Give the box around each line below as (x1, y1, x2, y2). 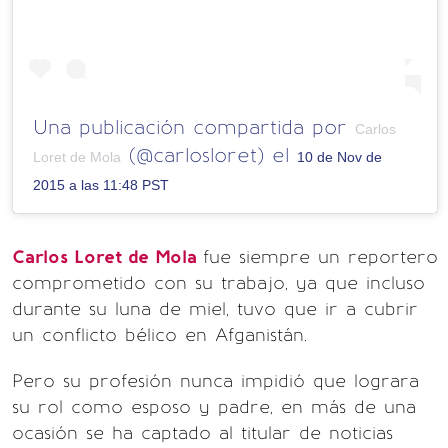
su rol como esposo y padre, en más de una (12, 395, 416, 418)
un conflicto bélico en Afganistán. (12, 323, 307, 346)
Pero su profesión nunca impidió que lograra (12, 369, 419, 392)
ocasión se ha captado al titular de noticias (12, 421, 393, 444)
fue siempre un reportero (203, 245, 438, 268)
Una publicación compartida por (33, 114, 355, 139)
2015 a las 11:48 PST (33, 176, 169, 193)
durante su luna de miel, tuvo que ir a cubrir (12, 297, 418, 320)
